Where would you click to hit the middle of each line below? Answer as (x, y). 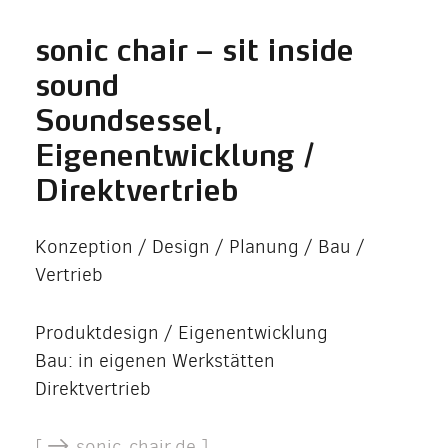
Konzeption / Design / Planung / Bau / (200, 246)
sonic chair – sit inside (194, 46)
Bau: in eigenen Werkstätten (155, 360)
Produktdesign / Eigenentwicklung (181, 332)
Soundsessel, (129, 116)
